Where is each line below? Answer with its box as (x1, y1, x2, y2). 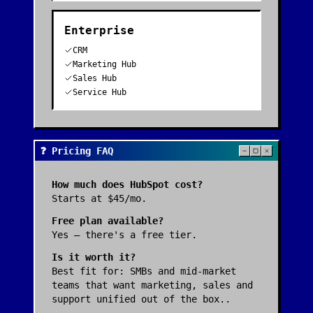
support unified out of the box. (52, 293, 225, 305)
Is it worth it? (52, 252, 136, 263)
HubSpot (130, 179, 169, 190)
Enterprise (64, 24, 134, 37)
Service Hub (73, 87, 126, 97)
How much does (52, 179, 130, 190)
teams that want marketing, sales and (52, 279, 253, 291)
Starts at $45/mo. (52, 193, 147, 204)
